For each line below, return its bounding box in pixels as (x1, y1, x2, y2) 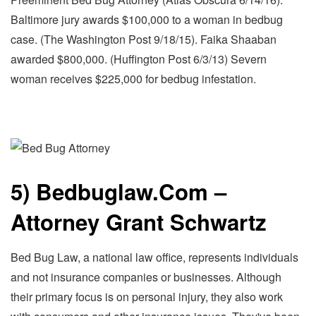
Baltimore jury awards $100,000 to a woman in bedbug (11, 11, 283, 28)
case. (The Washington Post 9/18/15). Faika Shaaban (11, 31, 276, 48)
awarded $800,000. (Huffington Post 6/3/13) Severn (11, 51, 267, 68)
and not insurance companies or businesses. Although (11, 269, 281, 286)
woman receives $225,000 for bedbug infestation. (11, 71, 256, 87)
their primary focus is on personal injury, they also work (11, 288, 283, 305)
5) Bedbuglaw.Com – (11, 175, 226, 207)
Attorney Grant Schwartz (11, 205, 267, 238)
